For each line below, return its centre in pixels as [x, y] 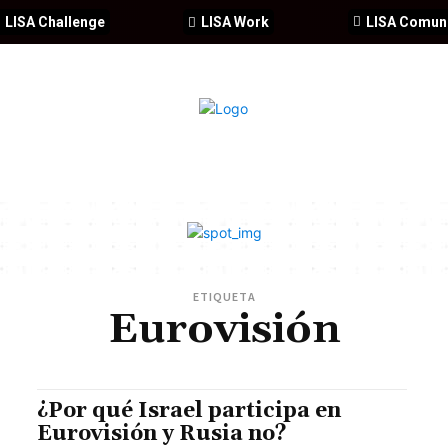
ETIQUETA [224, 297]
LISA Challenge [55, 22]
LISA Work [235, 22]
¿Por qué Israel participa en [189, 411]
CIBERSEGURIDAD [103, 164]
